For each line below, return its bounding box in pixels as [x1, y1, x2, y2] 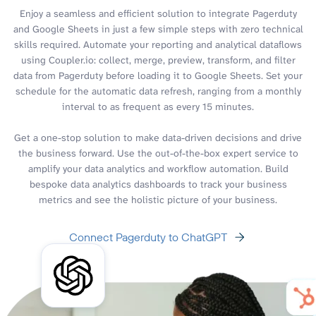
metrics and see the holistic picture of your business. [39, 193, 277, 206]
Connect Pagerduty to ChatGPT [69, 229, 227, 244]
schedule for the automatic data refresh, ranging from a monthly [15, 84, 301, 97]
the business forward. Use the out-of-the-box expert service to [18, 146, 298, 159]
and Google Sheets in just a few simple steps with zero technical [13, 22, 303, 35]
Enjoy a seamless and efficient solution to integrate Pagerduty [19, 6, 297, 20]
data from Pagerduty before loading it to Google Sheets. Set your [13, 68, 303, 82]
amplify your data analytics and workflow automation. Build [28, 162, 288, 175]
